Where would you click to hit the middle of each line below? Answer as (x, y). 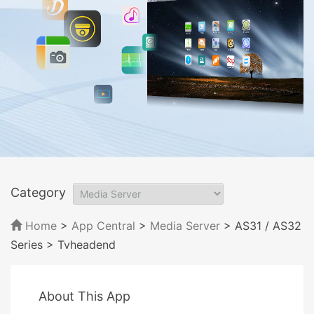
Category (38, 192)
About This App (84, 296)
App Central (103, 225)
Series (27, 244)
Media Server (185, 225)
